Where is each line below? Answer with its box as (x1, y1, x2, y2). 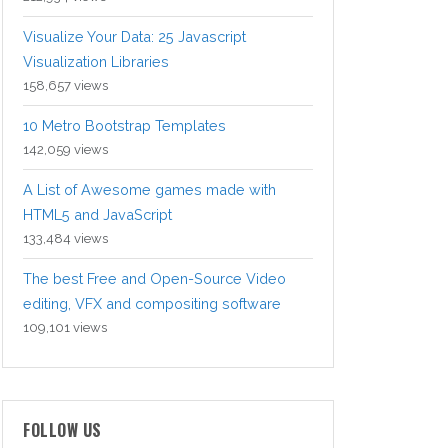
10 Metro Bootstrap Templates (23, 117, 226, 135)
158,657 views (23, 78, 108, 94)
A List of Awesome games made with (23, 181, 276, 199)
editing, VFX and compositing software (23, 295, 281, 313)
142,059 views (23, 142, 108, 158)
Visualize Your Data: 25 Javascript (23, 28, 246, 46)
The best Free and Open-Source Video (23, 270, 286, 288)
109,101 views (23, 320, 107, 336)
